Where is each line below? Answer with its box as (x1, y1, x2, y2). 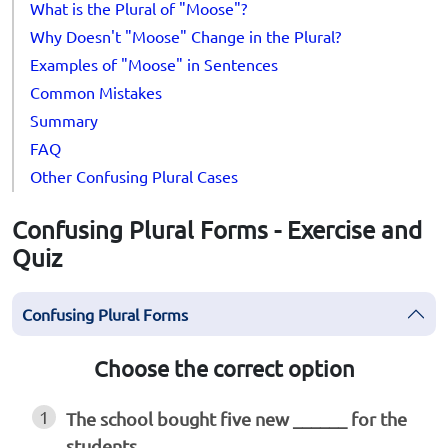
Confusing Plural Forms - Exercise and (12, 215, 422, 245)
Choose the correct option (93, 355, 355, 382)
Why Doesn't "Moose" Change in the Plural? (30, 26, 341, 47)
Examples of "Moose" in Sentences (30, 54, 278, 75)
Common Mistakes (30, 82, 162, 103)
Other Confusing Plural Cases (30, 166, 238, 187)
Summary (30, 110, 98, 131)
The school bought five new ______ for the (66, 408, 407, 430)
